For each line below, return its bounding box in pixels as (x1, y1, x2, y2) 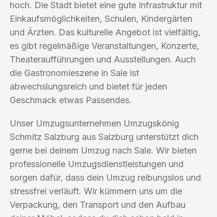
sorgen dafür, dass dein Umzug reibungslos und (10, 172, 201, 183)
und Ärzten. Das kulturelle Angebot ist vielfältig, (10, 27, 201, 37)
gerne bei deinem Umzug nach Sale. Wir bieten (10, 145, 197, 155)
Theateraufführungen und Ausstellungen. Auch (10, 54, 196, 64)
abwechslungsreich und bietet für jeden (10, 81, 167, 92)
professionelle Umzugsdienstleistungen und (10, 158, 184, 169)
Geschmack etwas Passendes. (10, 94, 132, 105)
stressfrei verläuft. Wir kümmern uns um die (10, 186, 182, 196)
